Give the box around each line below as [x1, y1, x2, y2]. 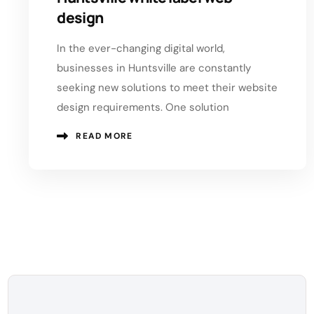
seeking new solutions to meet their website [57, 80, 278, 95]
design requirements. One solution [57, 100, 230, 114]
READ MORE [76, 130, 133, 142]
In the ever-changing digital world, [57, 41, 226, 55]
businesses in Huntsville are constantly [57, 60, 252, 75]
